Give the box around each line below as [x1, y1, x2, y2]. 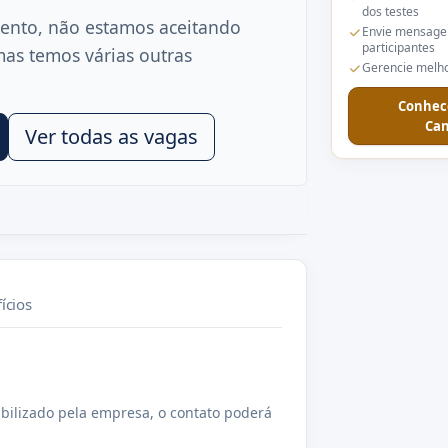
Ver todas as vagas [25, 122, 198, 150]
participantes [361, 39, 435, 57]
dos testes [361, 3, 419, 21]
